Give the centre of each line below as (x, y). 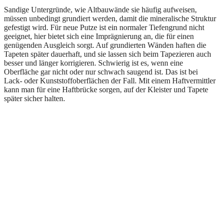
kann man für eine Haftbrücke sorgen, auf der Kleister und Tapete (106, 89)
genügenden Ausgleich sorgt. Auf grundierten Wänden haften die (105, 45)
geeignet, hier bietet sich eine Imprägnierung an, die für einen (99, 36)
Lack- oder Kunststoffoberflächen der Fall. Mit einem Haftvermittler (110, 80)
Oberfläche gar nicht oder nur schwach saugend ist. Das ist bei (101, 72)
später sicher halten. (35, 98)
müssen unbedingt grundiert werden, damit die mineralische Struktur (110, 18)
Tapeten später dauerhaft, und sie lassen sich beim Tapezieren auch (108, 54)
